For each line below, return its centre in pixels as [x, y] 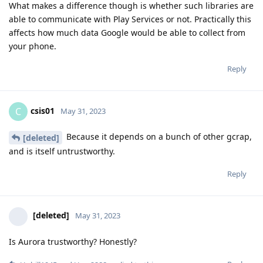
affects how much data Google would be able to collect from [127, 32]
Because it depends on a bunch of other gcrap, [158, 136]
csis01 [43, 110]
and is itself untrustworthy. [62, 151]
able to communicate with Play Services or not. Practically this [130, 19]
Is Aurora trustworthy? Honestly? [73, 241]
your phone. [33, 46]
